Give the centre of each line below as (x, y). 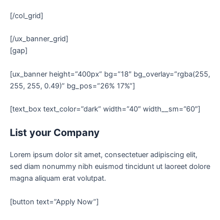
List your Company (55, 133)
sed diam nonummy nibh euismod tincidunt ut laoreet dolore (110, 167)
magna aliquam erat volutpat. (58, 179)
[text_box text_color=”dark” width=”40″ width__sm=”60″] (105, 109)
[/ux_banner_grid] (39, 39)
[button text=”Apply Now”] (54, 202)
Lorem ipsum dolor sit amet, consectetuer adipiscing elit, (104, 155)
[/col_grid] (27, 16)
